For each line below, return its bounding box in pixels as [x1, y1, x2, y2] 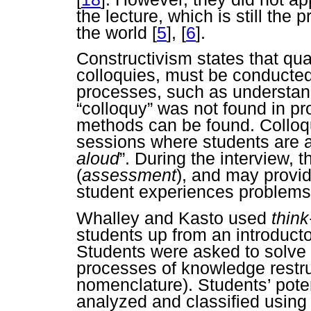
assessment [82, 165, 176, 185]
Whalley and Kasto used [76, 208, 271, 228]
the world [76, 23, 152, 43]
